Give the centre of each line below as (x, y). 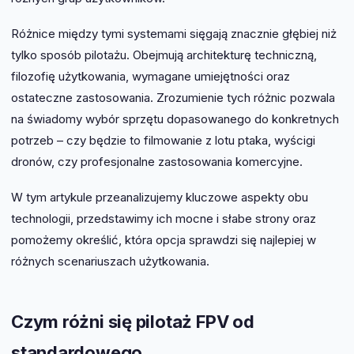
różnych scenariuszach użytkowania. (110, 261)
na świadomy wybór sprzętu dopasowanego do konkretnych (175, 119)
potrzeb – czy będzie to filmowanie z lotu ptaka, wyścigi (163, 140)
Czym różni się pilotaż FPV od (133, 322)
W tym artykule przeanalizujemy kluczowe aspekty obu (160, 197)
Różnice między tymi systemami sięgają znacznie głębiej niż (174, 34)
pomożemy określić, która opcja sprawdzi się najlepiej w (164, 240)
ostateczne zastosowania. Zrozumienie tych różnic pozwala (173, 98)
